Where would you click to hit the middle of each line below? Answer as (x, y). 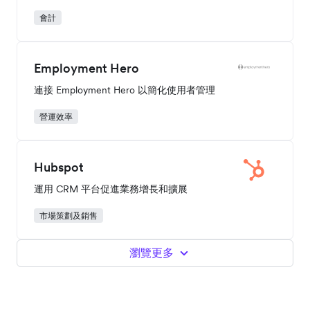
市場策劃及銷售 (69, 216)
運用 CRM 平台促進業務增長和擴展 (111, 189)
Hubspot (59, 167)
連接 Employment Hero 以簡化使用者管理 (125, 90)
